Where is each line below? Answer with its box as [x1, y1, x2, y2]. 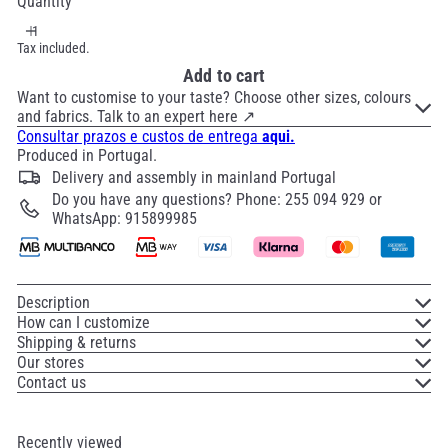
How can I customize [17, 312, 150, 332]
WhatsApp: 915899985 [52, 208, 197, 228]
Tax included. [17, 40, 90, 56]
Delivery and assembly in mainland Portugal [52, 167, 336, 187]
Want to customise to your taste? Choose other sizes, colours [17, 87, 411, 107]
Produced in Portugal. [17, 145, 157, 165]
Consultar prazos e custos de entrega [17, 126, 262, 146]
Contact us [17, 372, 86, 392]
